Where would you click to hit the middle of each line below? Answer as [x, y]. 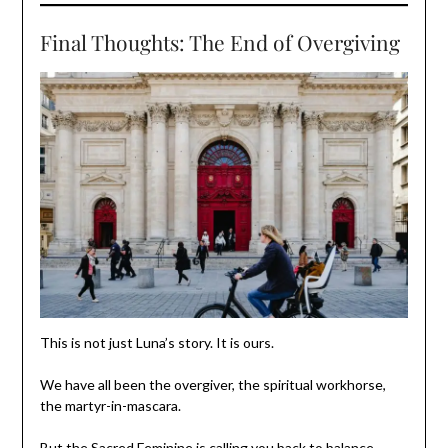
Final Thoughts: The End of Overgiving [219, 41]
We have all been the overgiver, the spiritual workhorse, [212, 384]
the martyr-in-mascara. [110, 405]
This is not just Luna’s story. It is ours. [156, 342]
